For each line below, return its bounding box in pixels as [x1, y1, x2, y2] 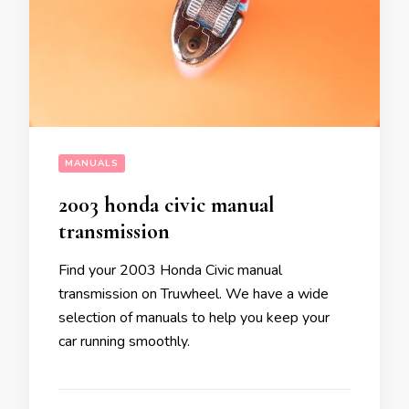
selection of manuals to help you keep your [58, 308, 330, 329]
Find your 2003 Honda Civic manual [58, 260, 282, 281]
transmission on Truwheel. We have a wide [58, 284, 329, 305]
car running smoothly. [58, 331, 190, 352]
